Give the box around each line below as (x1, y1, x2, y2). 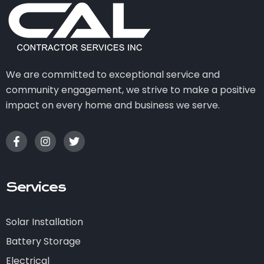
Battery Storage (6, 235, 81, 249)
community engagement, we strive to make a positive (6, 83, 256, 97)
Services (6, 180, 65, 196)
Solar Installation (6, 215, 83, 229)
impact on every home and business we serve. (6, 98, 220, 113)
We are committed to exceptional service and (6, 68, 220, 82)
